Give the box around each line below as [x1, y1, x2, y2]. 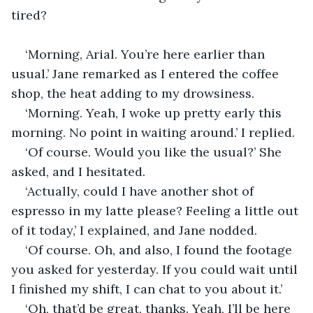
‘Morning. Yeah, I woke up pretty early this [25, 104, 285, 121]
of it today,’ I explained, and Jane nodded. [11, 221, 261, 238]
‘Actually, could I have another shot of [25, 182, 257, 199]
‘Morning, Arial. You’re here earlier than [25, 45, 268, 62]
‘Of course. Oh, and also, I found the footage [25, 241, 296, 258]
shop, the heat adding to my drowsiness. [11, 85, 261, 101]
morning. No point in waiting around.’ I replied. [11, 124, 298, 140]
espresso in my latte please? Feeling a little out [11, 202, 302, 219]
